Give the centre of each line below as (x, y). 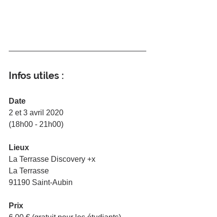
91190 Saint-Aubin (41, 183)
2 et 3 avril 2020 (36, 113)
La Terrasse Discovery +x (52, 159)
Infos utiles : (36, 76)
